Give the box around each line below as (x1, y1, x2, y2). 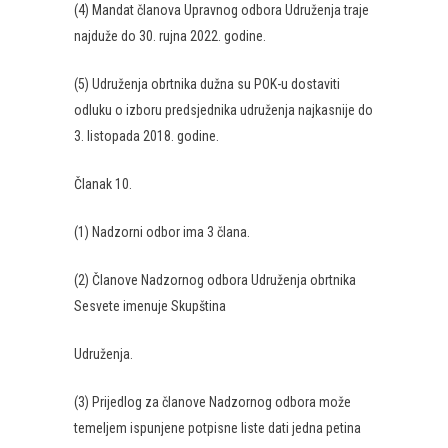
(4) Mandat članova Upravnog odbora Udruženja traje (74, 2, 369, 18)
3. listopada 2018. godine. (74, 128, 219, 144)
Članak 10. (74, 176, 132, 192)
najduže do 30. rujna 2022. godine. (74, 28, 266, 44)
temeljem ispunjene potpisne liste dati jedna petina (74, 420, 361, 436)
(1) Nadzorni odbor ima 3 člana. (74, 224, 250, 240)
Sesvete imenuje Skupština (74, 298, 226, 314)
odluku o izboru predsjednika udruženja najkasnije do (74, 102, 373, 118)
